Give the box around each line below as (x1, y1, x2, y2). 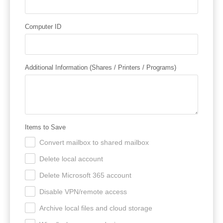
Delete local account (39, 154, 103, 163)
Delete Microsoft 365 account (39, 171, 131, 179)
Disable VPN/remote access (39, 187, 127, 196)
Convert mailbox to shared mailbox (39, 138, 149, 146)
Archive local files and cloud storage (39, 204, 152, 212)
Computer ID (25, 22, 61, 30)
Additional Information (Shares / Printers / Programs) (25, 63, 176, 71)
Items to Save (25, 123, 66, 131)
